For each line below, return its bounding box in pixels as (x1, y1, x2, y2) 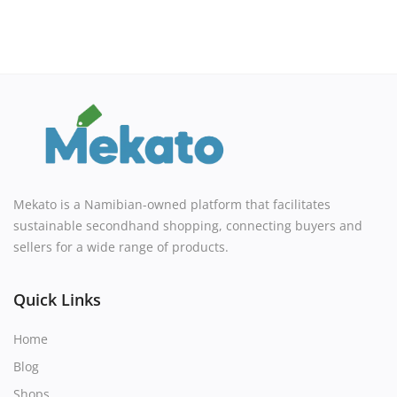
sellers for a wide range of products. (13, 238, 229, 256)
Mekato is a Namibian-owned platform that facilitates (13, 196, 331, 214)
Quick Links (13, 289, 101, 311)
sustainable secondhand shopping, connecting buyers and (13, 217, 362, 235)
